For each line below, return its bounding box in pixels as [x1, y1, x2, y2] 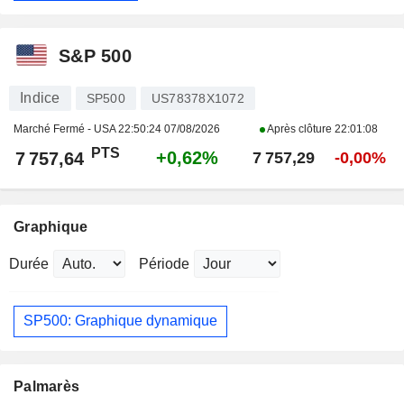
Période [139, 255, 189, 271]
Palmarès [14, 379, 80, 394]
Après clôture [265, 122, 335, 135]
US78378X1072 [151, 90, 244, 106]
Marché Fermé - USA [14, 122, 118, 135]
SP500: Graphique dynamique [23, 313, 217, 329]
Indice [20, 89, 60, 106]
